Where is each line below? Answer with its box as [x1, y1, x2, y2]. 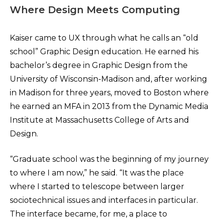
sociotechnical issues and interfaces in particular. [10, 196, 198, 205]
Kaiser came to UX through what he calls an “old [10, 33, 198, 43]
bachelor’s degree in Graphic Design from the [10, 61, 188, 70]
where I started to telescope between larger [10, 182, 184, 191]
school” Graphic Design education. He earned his [10, 47, 198, 56]
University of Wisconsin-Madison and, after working [10, 74, 207, 84]
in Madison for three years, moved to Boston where [10, 88, 209, 97]
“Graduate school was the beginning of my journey [10, 154, 209, 164]
